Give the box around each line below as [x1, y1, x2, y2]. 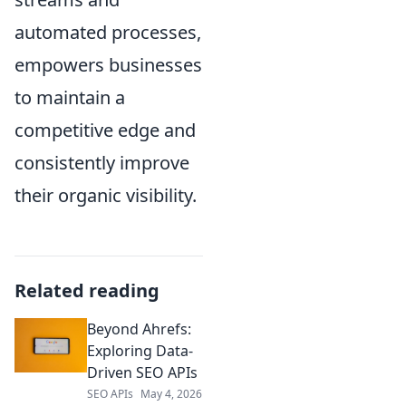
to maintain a [14, 84, 125, 110]
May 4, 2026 [140, 385, 202, 401]
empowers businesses [14, 52, 202, 77]
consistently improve [14, 150, 189, 175]
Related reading [14, 277, 159, 303]
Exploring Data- [87, 340, 193, 361]
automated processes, [14, 19, 201, 44]
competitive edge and [14, 117, 196, 142]
